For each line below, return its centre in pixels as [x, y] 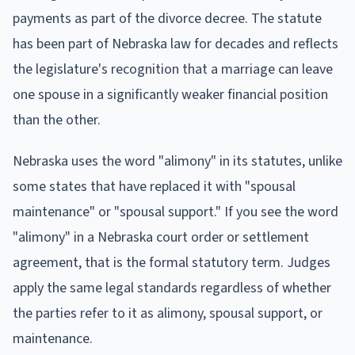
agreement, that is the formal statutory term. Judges [172, 262]
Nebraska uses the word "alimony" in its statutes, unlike [177, 161]
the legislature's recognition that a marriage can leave [173, 69]
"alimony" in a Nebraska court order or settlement [161, 237]
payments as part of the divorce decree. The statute [167, 18]
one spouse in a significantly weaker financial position [170, 94]
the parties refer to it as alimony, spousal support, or [168, 313]
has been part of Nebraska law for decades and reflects [176, 44]
